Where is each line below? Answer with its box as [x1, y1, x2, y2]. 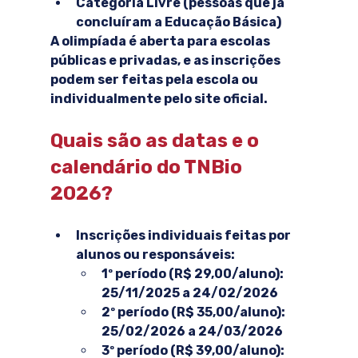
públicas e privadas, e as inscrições [50, 53, 283, 69]
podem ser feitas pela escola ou [50, 72, 261, 88]
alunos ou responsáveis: [75, 247, 235, 263]
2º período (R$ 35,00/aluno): [101, 304, 288, 320]
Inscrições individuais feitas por [75, 228, 293, 244]
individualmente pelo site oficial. [50, 91, 268, 107]
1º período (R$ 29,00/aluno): [101, 266, 286, 282]
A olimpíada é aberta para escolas [50, 34, 272, 50]
